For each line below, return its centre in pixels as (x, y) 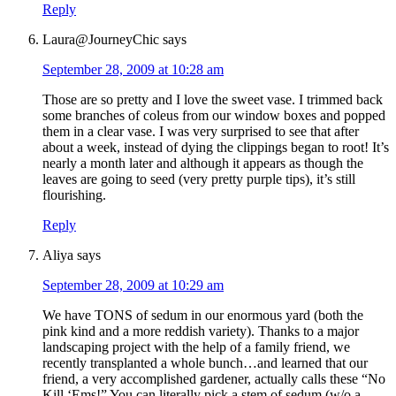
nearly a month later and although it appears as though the (203, 164)
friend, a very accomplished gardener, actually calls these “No (214, 379)
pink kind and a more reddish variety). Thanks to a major (201, 331)
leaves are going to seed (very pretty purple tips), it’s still (199, 179)
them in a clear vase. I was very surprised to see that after (201, 132)
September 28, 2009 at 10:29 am (133, 286)
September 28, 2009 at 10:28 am (133, 70)
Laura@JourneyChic (101, 40)
